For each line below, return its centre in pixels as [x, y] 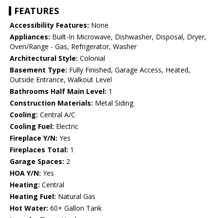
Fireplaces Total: [39, 150]
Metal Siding [113, 103]
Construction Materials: [51, 103]
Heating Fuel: [33, 197]
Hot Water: [29, 208]
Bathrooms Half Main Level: [58, 91]
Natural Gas [76, 197]
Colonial [91, 58]
